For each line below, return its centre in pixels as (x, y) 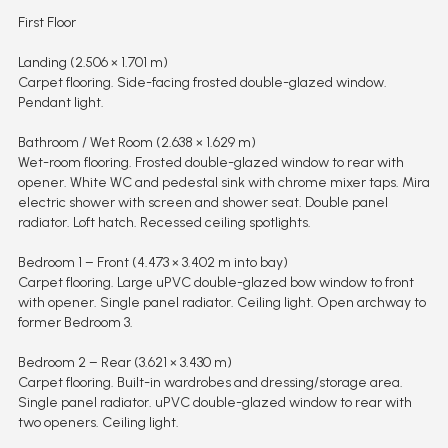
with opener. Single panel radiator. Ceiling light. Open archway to (221, 303)
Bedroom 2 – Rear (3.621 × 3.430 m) (124, 363)
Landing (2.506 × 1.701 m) (92, 63)
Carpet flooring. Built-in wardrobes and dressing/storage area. (210, 383)
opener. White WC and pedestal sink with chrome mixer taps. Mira (223, 183)
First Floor (46, 23)
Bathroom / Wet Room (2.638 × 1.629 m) (136, 143)
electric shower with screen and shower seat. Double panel (202, 203)
